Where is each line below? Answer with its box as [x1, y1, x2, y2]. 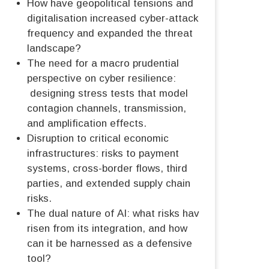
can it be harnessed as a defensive [27, 238, 192, 250]
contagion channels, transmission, [27, 103, 186, 115]
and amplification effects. [27, 118, 147, 130]
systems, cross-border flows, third [27, 163, 187, 175]
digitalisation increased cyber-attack [27, 13, 198, 25]
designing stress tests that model [27, 88, 188, 100]
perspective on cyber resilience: [27, 73, 176, 85]
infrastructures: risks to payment [27, 148, 179, 160]
